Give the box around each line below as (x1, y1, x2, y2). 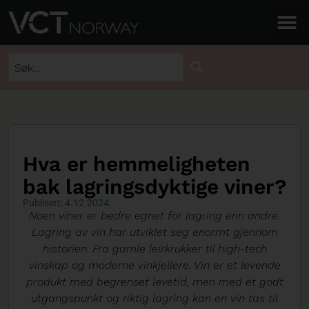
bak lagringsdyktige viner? (23, 175, 286, 199)
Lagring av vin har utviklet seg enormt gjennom (31, 226, 278, 239)
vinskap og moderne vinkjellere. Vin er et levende (28, 259, 281, 272)
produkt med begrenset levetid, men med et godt (26, 275, 283, 288)
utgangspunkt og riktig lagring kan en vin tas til (31, 292, 278, 305)
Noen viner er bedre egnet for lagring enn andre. (29, 209, 280, 222)
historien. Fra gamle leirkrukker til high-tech (42, 242, 267, 255)
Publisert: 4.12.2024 (23, 197, 109, 208)
